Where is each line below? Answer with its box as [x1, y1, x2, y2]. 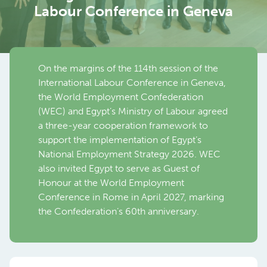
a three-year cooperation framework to [38, 120, 208, 131]
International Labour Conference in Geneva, [38, 77, 226, 88]
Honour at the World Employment [38, 177, 184, 188]
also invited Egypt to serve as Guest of [38, 163, 200, 174]
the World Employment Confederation [38, 91, 203, 103]
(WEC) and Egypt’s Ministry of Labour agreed [38, 105, 228, 117]
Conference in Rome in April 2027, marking [38, 191, 224, 203]
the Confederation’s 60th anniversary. [38, 206, 199, 217]
